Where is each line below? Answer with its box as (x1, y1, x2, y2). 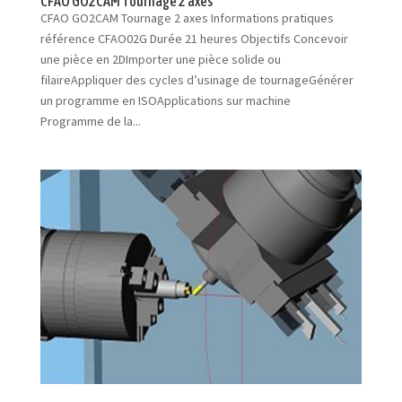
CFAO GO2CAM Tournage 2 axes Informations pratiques (39, 10, 334, 27)
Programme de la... (39, 113, 141, 130)
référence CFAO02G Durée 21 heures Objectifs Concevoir (39, 31, 348, 48)
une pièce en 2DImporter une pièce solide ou (39, 51, 281, 68)
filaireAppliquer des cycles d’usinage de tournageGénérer (39, 72, 354, 89)
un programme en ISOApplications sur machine (39, 92, 296, 109)
